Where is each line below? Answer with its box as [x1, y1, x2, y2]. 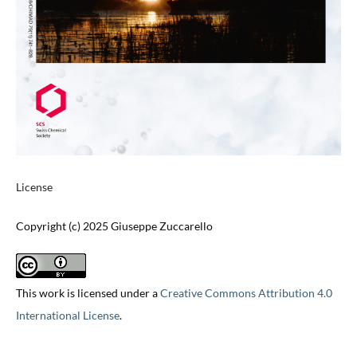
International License [15, 308, 120, 323]
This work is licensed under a [15, 286, 160, 300]
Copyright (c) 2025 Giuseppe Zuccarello [15, 219, 213, 233]
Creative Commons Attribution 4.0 [159, 286, 332, 300]
